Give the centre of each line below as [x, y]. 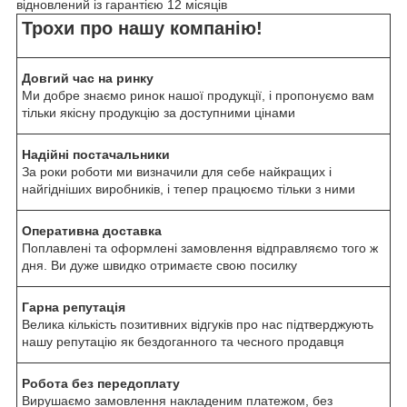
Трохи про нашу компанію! [142, 29]
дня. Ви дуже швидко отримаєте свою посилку [159, 266]
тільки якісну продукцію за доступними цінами [159, 113]
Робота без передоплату [101, 384]
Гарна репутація [74, 308]
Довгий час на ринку [88, 79]
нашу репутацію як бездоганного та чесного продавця [183, 342]
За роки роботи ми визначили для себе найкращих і [177, 172]
